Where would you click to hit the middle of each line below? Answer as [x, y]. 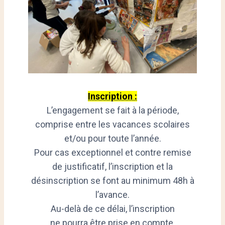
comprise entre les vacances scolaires [113, 124]
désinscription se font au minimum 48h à [113, 180]
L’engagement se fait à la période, [113, 110]
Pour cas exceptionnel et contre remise [113, 152]
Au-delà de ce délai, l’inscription [113, 208]
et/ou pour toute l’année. [113, 138]
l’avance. [113, 194]
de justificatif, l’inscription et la [113, 166]
